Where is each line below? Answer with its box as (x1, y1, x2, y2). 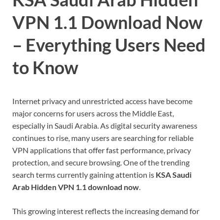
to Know (12, 56, 78, 79)
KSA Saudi (156, 169, 192, 179)
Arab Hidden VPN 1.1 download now (12, 182, 139, 192)
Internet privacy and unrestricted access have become (12, 96, 192, 106)
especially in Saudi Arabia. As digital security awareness (12, 120, 197, 130)
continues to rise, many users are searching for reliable (12, 133, 193, 142)
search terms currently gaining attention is (12, 169, 156, 179)
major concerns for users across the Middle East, (12, 108, 174, 118)
